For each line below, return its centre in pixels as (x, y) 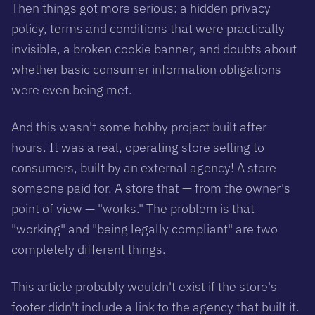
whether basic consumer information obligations (146, 69)
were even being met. (72, 89)
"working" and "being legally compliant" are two (144, 229)
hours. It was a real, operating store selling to (138, 147)
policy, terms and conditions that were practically (148, 28)
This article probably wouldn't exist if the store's (144, 286)
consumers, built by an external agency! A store (144, 167)
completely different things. (89, 249)
